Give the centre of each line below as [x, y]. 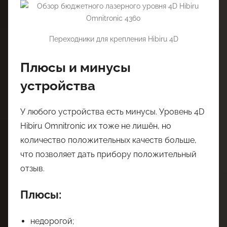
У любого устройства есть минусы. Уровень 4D [112, 111]
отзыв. [32, 168]
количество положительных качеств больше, [108, 140]
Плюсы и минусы [75, 67]
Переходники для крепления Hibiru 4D [113, 39]
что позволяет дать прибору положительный [108, 154]
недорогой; [52, 221]
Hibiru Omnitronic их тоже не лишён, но [96, 126]
